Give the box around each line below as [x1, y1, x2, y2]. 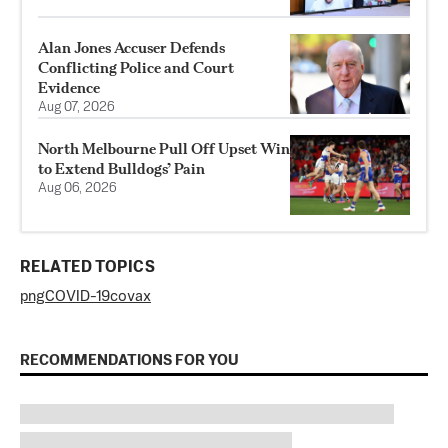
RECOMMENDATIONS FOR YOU [20, 353, 239, 369]
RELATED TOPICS [20, 260, 155, 277]
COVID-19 [45, 289, 110, 305]
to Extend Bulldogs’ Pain [38, 159, 205, 179]
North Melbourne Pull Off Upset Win [38, 139, 290, 159]
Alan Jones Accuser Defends [38, 38, 225, 58]
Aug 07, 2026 [38, 101, 115, 115]
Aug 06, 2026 [38, 182, 117, 196]
